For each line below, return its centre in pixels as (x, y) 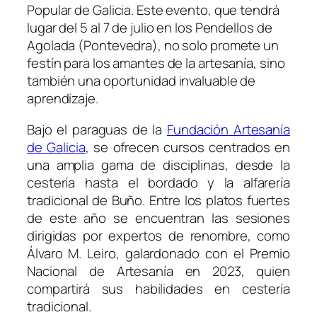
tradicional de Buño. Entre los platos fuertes (158, 200)
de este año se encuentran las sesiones (158, 218)
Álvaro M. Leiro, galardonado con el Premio (158, 253)
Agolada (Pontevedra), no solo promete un (153, 46)
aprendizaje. (63, 99)
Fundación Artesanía (229, 129)
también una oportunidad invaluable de (142, 81)
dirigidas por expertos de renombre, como (158, 235)
